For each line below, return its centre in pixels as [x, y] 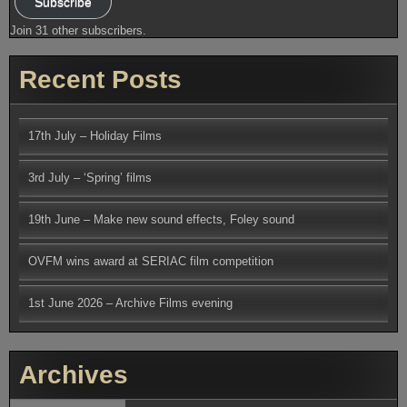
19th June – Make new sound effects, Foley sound [161, 220]
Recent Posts [100, 80]
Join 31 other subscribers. [78, 31]
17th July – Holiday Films [95, 136]
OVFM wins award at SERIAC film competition [151, 262]
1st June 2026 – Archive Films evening [130, 303]
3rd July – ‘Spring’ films [90, 178]
